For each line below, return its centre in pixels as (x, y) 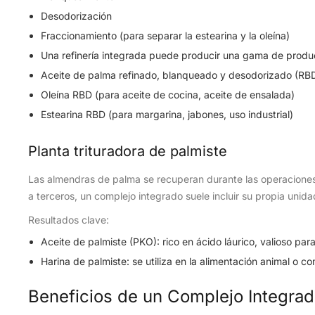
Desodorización (76, 16)
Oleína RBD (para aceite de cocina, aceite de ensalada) (168, 95)
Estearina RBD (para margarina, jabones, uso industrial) (167, 114)
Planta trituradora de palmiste (128, 151)
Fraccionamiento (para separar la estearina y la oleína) (165, 36)
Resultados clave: (69, 220)
